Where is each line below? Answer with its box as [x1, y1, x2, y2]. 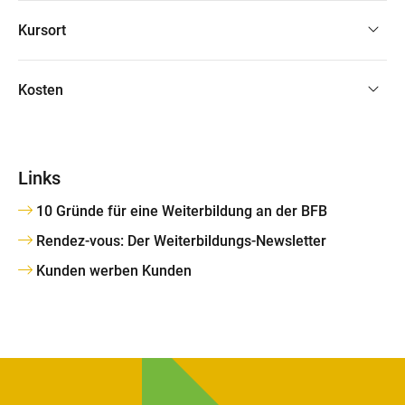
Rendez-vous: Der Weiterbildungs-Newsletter [36, 231, 326, 250]
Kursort [18, 21, 66, 39]
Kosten [18, 80, 63, 99]
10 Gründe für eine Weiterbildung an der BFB [36, 202, 327, 221]
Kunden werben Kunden [36, 261, 192, 279]
